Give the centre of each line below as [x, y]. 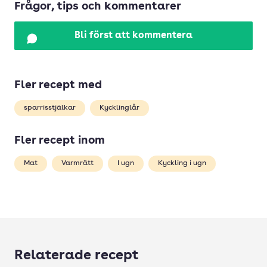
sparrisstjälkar [50, 108]
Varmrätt [77, 163]
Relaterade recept [76, 256]
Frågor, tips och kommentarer [98, 7]
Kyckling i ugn [182, 163]
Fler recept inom [60, 141]
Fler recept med [58, 86]
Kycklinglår [119, 108]
